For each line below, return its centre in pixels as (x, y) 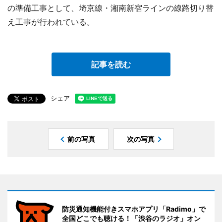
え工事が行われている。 (51, 22)
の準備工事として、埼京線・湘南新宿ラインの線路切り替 (111, 8)
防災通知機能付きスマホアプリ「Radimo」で (134, 209)
